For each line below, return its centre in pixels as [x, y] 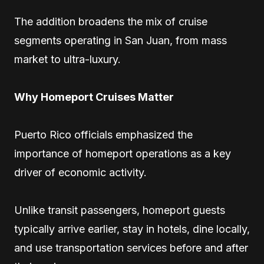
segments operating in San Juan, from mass [121, 40]
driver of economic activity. [80, 172]
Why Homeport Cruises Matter [94, 97]
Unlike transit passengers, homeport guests [120, 210]
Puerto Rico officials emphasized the [103, 135]
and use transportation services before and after [131, 248]
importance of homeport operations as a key [123, 154]
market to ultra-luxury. [67, 59]
